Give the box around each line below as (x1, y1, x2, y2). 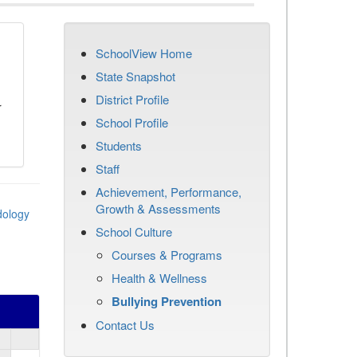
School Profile (96, 114, 168, 131)
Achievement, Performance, (96, 183, 241, 200)
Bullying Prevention (112, 292, 222, 310)
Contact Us (96, 316, 155, 333)
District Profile (96, 91, 169, 108)
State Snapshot (96, 68, 175, 84)
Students (96, 137, 142, 154)
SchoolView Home (96, 45, 192, 61)
